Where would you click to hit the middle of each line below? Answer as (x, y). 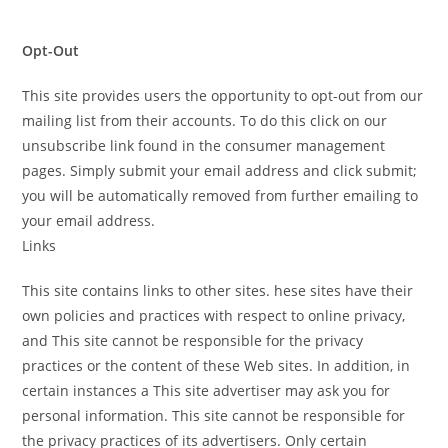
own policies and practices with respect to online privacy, (214, 316)
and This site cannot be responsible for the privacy (193, 341)
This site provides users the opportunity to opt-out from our (223, 96)
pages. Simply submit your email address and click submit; (220, 171)
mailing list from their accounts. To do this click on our (205, 121)
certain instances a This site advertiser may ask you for (206, 391)
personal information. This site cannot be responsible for (214, 416)
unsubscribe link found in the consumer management (204, 146)
